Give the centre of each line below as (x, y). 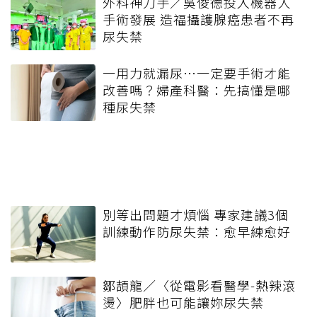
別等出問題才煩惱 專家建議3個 (196, 215)
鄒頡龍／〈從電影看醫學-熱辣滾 (199, 286)
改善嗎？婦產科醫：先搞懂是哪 (197, 90)
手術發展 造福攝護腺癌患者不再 (198, 19)
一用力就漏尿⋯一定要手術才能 (197, 73)
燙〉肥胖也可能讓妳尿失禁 (183, 302)
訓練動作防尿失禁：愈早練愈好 (197, 232)
